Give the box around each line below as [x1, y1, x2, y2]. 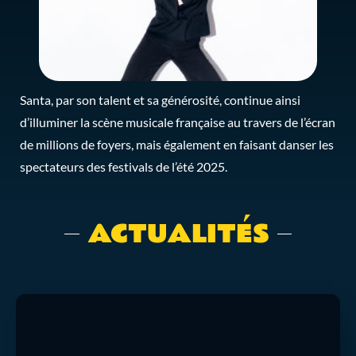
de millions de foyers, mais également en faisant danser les [20, 137, 334, 153]
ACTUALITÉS [87, 213, 269, 254]
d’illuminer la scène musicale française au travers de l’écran [20, 115, 335, 130]
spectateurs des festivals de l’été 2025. [20, 160, 227, 175]
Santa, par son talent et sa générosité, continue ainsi [20, 93, 300, 108]
